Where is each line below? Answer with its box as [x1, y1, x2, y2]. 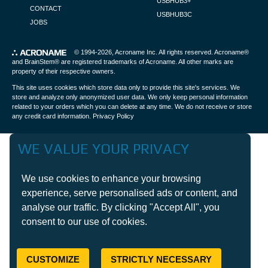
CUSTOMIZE [26, 254, 80, 264]
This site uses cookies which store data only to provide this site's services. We [12, 84, 240, 92]
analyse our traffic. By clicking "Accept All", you [22, 202, 220, 212]
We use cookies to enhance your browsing [22, 173, 201, 184]
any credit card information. [12, 112, 93, 120]
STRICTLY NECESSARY [111, 254, 212, 264]
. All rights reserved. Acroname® [156, 48, 249, 56]
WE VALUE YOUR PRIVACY [18, 141, 189, 157]
